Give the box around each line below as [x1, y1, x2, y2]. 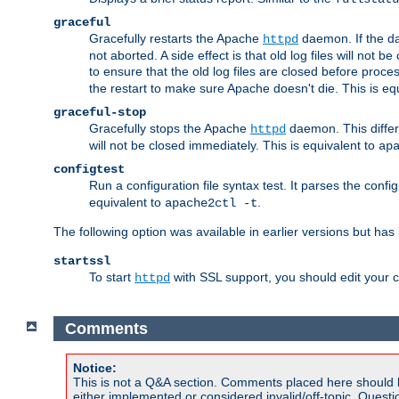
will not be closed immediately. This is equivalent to [89, 138, 379, 153]
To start [89, 270, 134, 285]
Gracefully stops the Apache [89, 121, 250, 136]
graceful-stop [53, 105, 146, 120]
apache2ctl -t [165, 196, 257, 211]
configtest [53, 162, 125, 177]
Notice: [73, 361, 117, 376]
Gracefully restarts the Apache [89, 31, 263, 46]
